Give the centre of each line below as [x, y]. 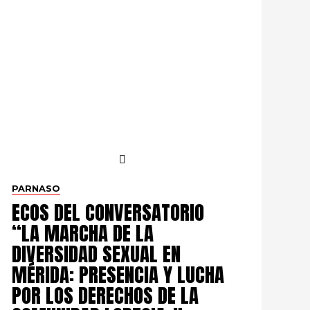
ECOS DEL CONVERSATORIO [108, 212]
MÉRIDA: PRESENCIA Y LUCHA [118, 274]
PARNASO [36, 189]
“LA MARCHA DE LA [82, 233]
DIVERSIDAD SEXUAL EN [96, 254]
